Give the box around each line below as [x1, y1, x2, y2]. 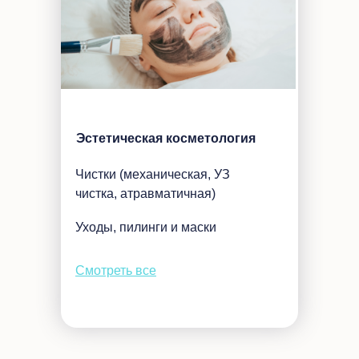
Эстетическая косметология [76, 131, 256, 145]
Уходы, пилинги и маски [75, 220, 216, 234]
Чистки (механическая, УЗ [75, 167, 230, 181]
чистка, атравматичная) [75, 187, 216, 200]
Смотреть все [75, 264, 156, 277]
